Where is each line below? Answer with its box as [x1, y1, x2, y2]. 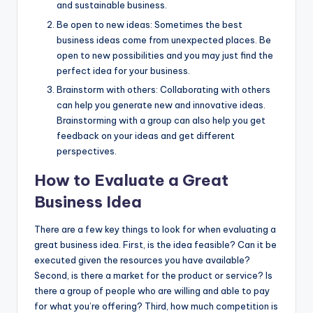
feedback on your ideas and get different [57, 129, 235, 141]
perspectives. [57, 145, 117, 156]
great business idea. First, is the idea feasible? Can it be [34, 238, 277, 250]
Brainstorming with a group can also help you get [57, 114, 265, 126]
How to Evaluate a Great [34, 170, 228, 190]
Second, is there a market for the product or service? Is [34, 269, 272, 281]
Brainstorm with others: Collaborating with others [57, 83, 270, 95]
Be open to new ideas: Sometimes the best [57, 18, 242, 30]
